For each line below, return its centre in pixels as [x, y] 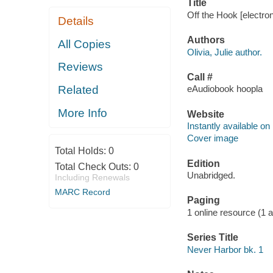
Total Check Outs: [94, 166]
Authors [206, 40]
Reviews [81, 67]
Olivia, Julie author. [224, 52]
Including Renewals [92, 177]
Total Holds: [81, 151]
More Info [83, 113]
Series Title [212, 238]
